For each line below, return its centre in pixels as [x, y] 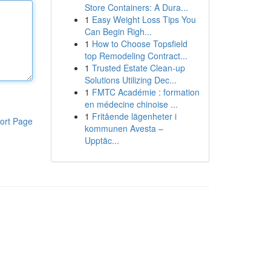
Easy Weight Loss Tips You [144, 19]
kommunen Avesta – [124, 128]
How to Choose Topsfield [139, 44]
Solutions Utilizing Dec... [130, 80]
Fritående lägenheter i [134, 116]
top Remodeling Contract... [136, 56]
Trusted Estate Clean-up [138, 68]
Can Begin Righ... [118, 31]
